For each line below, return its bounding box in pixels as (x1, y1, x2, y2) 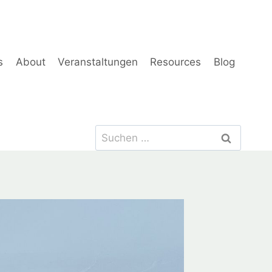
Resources (150, 56, 202, 69)
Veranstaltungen (58, 56, 138, 69)
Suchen (95, 126, 131, 138)
